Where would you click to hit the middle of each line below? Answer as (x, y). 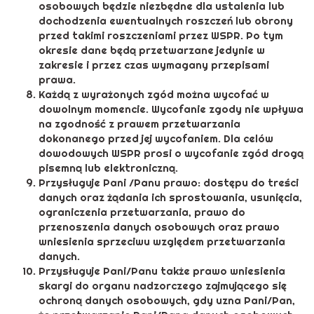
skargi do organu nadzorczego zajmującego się (163, 286)
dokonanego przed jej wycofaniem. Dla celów (156, 139)
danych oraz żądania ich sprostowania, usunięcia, (170, 198)
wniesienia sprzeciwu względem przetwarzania (162, 242)
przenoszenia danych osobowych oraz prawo (159, 227)
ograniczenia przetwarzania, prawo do (142, 212)
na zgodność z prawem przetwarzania (139, 124)
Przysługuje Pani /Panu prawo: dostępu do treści (169, 183)
